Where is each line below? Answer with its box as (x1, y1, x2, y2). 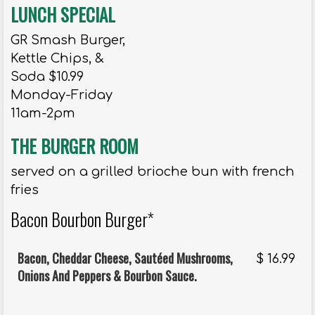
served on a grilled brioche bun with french (11, 165, 295, 179)
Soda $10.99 (11, 70, 84, 84)
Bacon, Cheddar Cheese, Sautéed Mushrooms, (18, 249, 233, 268)
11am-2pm (11, 106, 75, 121)
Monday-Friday (11, 88, 112, 103)
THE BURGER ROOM (11, 133, 139, 160)
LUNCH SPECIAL (11, 1, 115, 28)
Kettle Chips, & (11, 51, 104, 66)
